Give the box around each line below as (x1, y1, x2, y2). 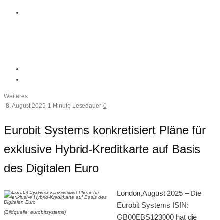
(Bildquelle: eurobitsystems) (4, 209, 66, 215)
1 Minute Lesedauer (48, 102, 101, 109)
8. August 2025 (6, 102, 46, 109)
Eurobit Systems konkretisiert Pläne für (4, 123, 206, 137)
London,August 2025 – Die (117, 189, 201, 197)
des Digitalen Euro (4, 161, 99, 175)
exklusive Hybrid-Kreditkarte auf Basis (4, 142, 200, 156)
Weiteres (4, 93, 27, 100)
